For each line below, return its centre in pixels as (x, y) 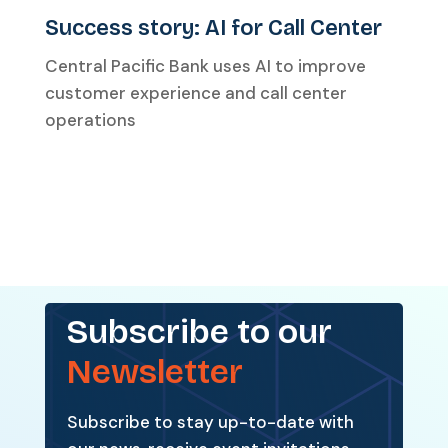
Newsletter (155, 372)
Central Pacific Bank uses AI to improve (205, 65)
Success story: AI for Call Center (213, 27)
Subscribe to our (200, 332)
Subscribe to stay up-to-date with (211, 421)
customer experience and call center (195, 92)
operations (90, 119)
